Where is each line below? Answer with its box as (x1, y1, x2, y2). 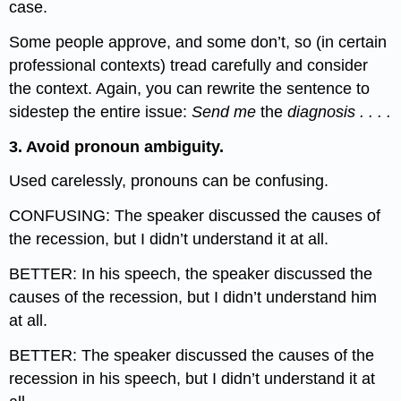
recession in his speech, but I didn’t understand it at (9, 369, 376, 388)
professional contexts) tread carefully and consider (9, 55, 369, 74)
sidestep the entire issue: (9, 102, 192, 121)
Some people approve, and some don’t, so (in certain (9, 32, 388, 51)
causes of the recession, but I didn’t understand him (9, 287, 378, 306)
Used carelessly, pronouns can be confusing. (9, 172, 329, 191)
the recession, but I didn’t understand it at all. (9, 230, 329, 249)
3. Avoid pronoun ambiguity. (9, 137, 225, 156)
